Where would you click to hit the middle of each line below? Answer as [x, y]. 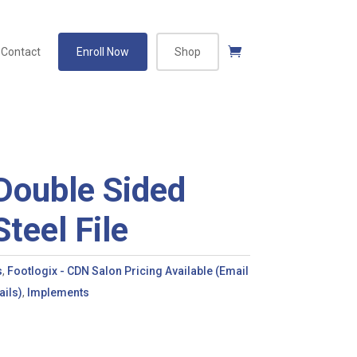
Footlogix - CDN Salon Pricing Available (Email [127, 271]
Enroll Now [102, 51]
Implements [58, 292]
